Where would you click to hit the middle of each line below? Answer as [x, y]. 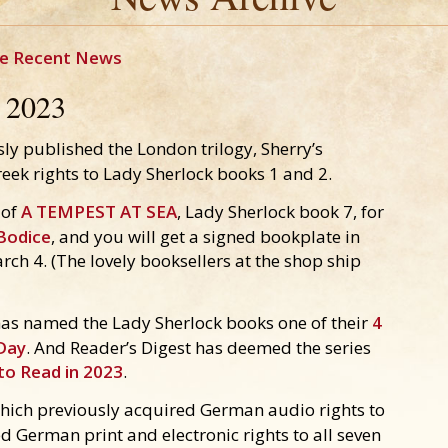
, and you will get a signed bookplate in [205, 236]
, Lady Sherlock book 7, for [280, 211]
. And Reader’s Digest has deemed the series [198, 347]
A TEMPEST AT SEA [99, 211]
